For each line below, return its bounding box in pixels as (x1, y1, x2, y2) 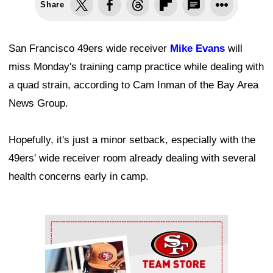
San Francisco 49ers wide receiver (9, 43, 170, 55)
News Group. (9, 97, 68, 110)
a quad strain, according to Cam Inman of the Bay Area (9, 79, 258, 91)
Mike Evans (170, 43, 225, 55)
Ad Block (45, 218, 86, 230)
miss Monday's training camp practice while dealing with (9, 61, 264, 73)
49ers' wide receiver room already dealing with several (9, 152, 256, 165)
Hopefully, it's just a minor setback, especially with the (9, 134, 255, 146)
